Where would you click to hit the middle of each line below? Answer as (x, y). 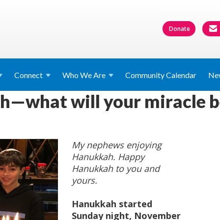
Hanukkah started (112, 204)
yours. (84, 180)
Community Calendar (161, 75)
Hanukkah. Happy (108, 157)
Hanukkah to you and (116, 168)
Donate (179, 28)
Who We (78, 75)
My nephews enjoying (117, 145)
